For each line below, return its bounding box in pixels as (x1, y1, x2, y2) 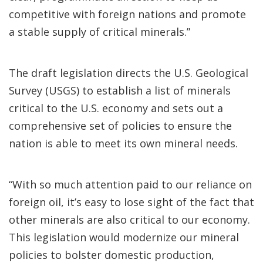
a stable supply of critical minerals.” (9, 25, 193, 39)
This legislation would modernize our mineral (9, 230, 239, 244)
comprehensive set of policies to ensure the (9, 119, 232, 133)
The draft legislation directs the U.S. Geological (9, 66, 248, 80)
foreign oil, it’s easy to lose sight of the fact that (9, 195, 254, 209)
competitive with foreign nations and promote (9, 7, 246, 21)
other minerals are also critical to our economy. (9, 213, 250, 227)
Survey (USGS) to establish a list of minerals (9, 83, 231, 97)
